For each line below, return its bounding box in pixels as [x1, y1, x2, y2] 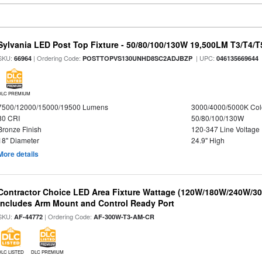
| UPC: [192, 53, 217, 63]
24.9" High [191, 135, 225, 145]
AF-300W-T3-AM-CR [94, 212, 155, 221]
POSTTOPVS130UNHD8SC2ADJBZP [82, 54, 193, 63]
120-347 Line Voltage [191, 124, 260, 134]
